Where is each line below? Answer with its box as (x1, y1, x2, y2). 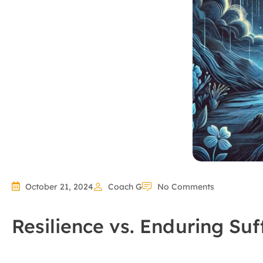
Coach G (108, 181, 142, 193)
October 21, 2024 (25, 181, 93, 193)
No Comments (157, 181, 214, 193)
